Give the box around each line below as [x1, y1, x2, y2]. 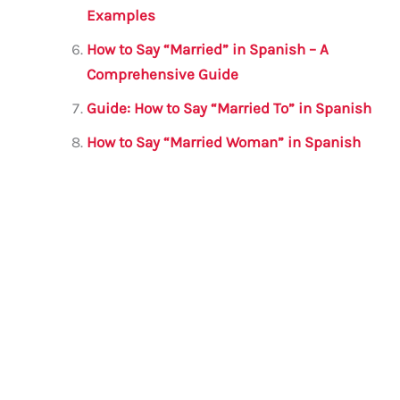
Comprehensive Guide [87, 64, 239, 83]
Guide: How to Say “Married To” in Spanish [87, 98, 372, 117]
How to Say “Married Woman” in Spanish [87, 132, 362, 151]
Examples [87, 5, 156, 24]
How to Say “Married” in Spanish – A [87, 39, 329, 58]
